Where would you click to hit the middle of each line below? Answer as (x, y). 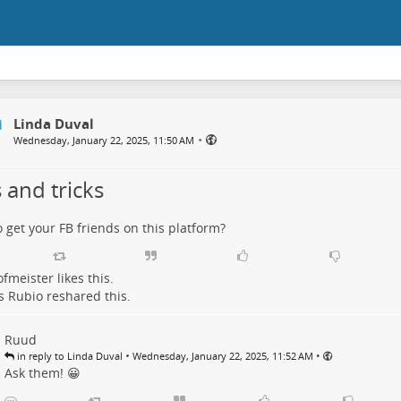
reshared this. (86, 296)
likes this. (83, 278)
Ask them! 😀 (42, 373)
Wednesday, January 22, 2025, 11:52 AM (222, 356)
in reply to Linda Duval (68, 356)
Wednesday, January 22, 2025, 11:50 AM (103, 140)
